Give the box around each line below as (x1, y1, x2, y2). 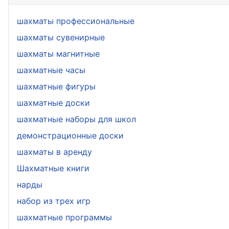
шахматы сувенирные (17, 32, 105, 42)
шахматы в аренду (17, 146, 92, 157)
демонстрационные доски (17, 130, 124, 141)
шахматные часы (17, 64, 85, 75)
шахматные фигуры (17, 81, 96, 91)
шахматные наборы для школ (17, 113, 136, 124)
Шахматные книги (17, 163, 89, 173)
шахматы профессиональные (17, 15, 134, 26)
